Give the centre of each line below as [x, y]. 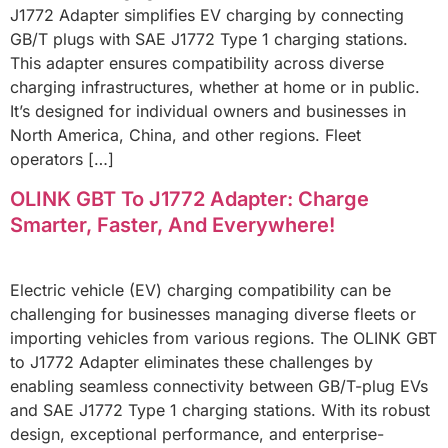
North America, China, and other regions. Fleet [185, 135]
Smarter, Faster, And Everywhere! [172, 224]
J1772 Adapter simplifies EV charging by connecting [207, 15]
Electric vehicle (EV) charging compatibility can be [200, 289]
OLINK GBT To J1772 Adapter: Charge [189, 198]
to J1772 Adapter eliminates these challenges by [191, 361]
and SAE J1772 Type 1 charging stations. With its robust [220, 409]
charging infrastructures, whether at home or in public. [215, 87]
